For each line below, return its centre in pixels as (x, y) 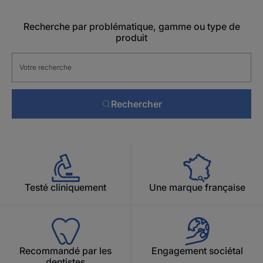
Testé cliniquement (65, 187)
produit (131, 37)
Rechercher (136, 104)
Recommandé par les (65, 250)
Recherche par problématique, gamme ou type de (131, 26)
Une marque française (197, 187)
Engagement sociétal (197, 250)
